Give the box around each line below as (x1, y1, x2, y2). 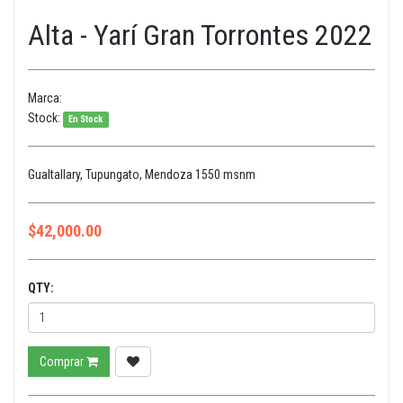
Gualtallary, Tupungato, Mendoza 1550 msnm (28, 167, 255, 182)
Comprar (40, 354, 86, 369)
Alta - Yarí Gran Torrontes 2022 (28, 18, 372, 52)
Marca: (28, 91, 62, 105)
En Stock (68, 113, 103, 125)
